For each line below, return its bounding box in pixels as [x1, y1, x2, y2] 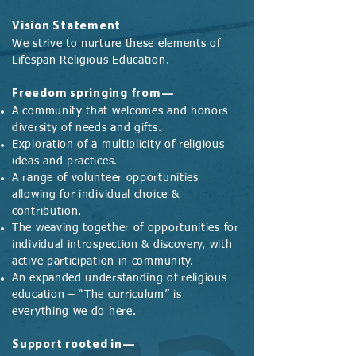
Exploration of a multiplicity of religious [12, 139, 225, 150]
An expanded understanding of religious [12, 273, 227, 284]
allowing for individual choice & [12, 189, 180, 200]
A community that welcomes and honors [12, 106, 229, 117]
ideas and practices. [12, 156, 118, 167]
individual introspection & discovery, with [12, 239, 233, 250]
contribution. [12, 206, 83, 217]
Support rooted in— [12, 339, 136, 351]
